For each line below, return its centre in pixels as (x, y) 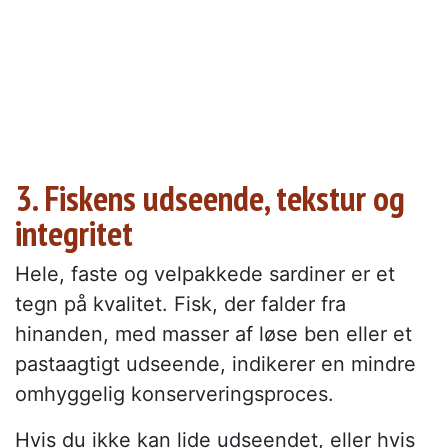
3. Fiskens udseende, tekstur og (210, 198)
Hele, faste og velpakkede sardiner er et (205, 274)
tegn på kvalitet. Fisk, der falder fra (180, 304)
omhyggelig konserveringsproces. (174, 394)
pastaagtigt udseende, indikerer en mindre (215, 364)
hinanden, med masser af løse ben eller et (213, 334)
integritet (74, 233)
